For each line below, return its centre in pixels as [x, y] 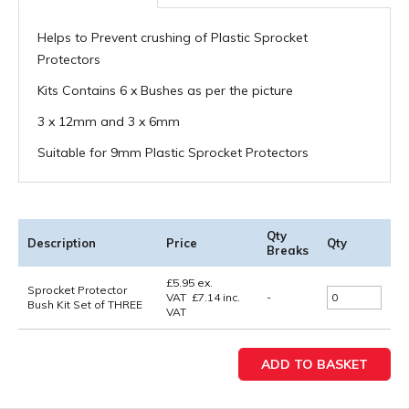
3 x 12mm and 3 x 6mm [109, 122]
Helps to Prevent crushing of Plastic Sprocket [173, 38]
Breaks [288, 251]
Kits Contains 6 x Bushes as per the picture [165, 91]
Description [62, 243]
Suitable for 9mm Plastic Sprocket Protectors [173, 153]
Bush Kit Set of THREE [85, 305]
